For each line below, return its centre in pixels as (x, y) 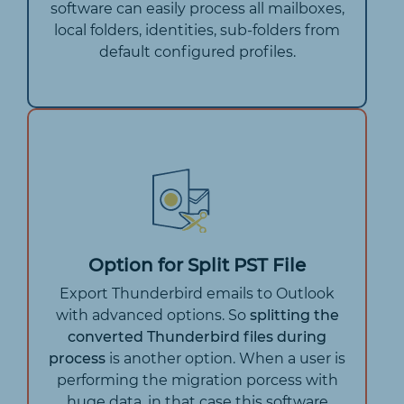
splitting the (294, 315)
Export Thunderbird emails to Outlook (197, 293)
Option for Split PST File (197, 265)
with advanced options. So (152, 315)
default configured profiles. (197, 51)
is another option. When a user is (225, 358)
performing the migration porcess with (197, 380)
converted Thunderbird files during (197, 336)
